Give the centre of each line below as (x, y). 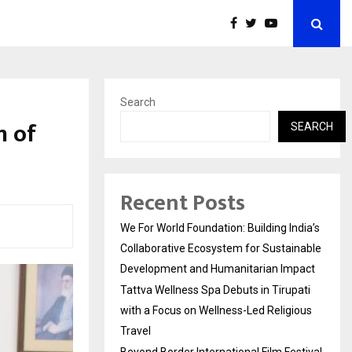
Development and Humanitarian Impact (218, 269)
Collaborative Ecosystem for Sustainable (221, 248)
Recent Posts (183, 203)
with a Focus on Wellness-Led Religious (216, 310)
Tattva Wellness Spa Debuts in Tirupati (215, 290)
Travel (136, 331)
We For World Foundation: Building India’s (220, 228)
